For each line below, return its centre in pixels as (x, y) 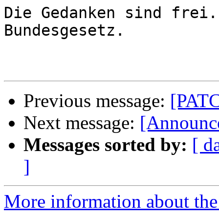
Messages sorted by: (105, 145)
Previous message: (97, 101)
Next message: (82, 123)
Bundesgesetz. (64, 31)
